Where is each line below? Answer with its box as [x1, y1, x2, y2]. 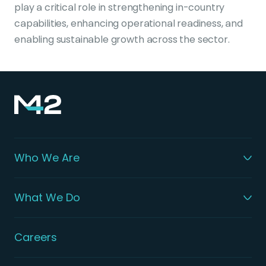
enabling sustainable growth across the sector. [14, 32, 230, 46]
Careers [14, 229, 57, 245]
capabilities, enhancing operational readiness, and [14, 16, 243, 30]
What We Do [14, 189, 80, 205]
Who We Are [14, 150, 80, 165]
